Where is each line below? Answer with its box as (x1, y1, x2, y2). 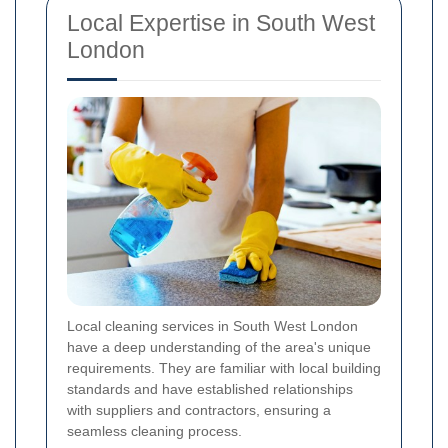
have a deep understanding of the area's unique (67, 338, 371, 355)
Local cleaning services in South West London (67, 317, 358, 334)
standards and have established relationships (67, 380, 353, 397)
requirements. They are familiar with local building (67, 359, 381, 376)
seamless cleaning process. (67, 422, 242, 439)
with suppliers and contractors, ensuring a (67, 401, 331, 418)
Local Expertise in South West (67, 9, 375, 36)
